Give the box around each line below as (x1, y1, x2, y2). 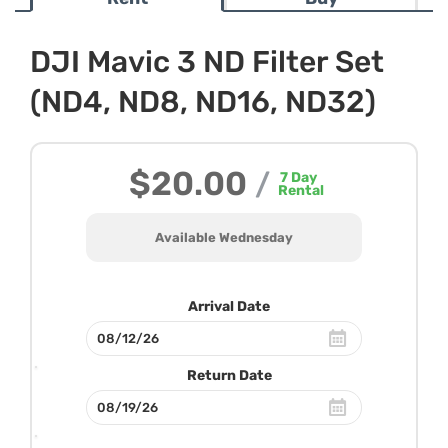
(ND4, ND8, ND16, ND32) (30, 84, 376, 120)
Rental (278, 182, 324, 199)
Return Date (186, 367, 272, 384)
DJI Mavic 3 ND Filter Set (30, 44, 384, 80)
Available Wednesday (155, 230, 293, 245)
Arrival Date (188, 298, 270, 315)
